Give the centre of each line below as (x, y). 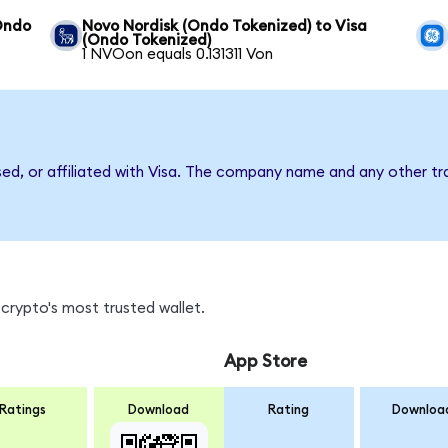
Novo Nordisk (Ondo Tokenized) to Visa (225, 26)
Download (159, 410)
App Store (265, 361)
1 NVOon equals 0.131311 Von (178, 54)
